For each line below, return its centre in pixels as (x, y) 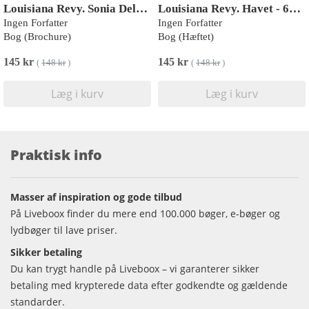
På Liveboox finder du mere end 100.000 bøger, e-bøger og (145, 213)
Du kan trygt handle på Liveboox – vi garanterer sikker (135, 268)
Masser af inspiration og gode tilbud (96, 197)
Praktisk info (56, 154)
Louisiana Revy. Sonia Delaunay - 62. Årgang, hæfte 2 (142, 8)
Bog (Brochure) (37, 36)
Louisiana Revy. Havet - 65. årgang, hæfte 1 (295, 8)
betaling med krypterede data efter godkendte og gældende (149, 285)
